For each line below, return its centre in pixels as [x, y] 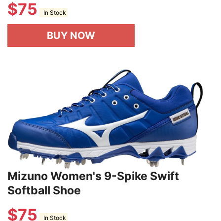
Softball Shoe [44, 190]
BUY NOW [71, 36]
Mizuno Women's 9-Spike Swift [93, 176]
